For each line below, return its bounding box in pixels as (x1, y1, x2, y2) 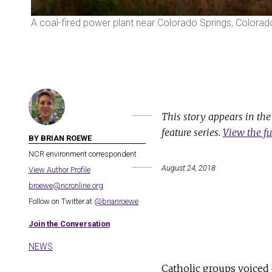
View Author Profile (29, 165, 90, 175)
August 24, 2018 (161, 163, 216, 173)
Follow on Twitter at (29, 197, 94, 206)
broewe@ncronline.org (29, 181, 103, 191)
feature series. (161, 126, 223, 139)
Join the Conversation (29, 219, 110, 229)
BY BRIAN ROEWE (29, 134, 92, 143)
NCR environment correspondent (29, 149, 137, 159)
